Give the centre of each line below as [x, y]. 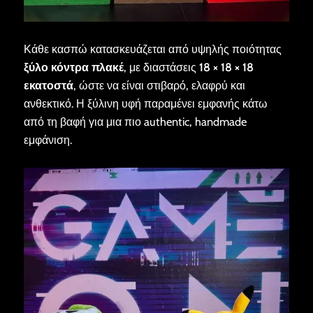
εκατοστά [48, 86]
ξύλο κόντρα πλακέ [73, 67]
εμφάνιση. [48, 140]
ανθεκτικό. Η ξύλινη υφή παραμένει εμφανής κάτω [145, 104]
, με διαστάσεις [161, 67]
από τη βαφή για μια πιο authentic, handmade [135, 122]
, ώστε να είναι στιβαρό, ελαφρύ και [159, 86]
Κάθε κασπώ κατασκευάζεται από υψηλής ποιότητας [152, 49]
